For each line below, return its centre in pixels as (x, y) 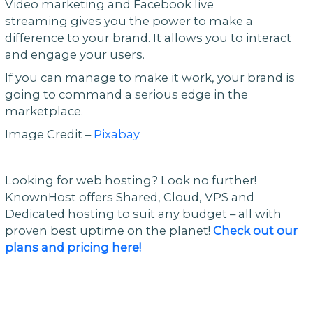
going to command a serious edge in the (126, 95)
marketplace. (44, 111)
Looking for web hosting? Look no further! (130, 180)
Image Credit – (49, 134)
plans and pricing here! (73, 247)
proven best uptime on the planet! (109, 230)
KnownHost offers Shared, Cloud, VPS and (129, 197)
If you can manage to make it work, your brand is (150, 78)
